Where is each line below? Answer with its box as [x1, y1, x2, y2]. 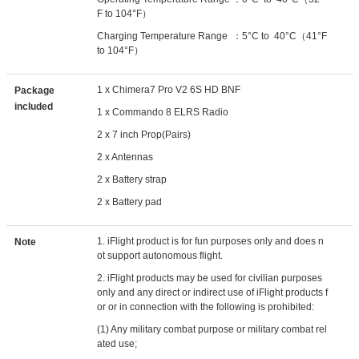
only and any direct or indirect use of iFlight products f [97, 287, 329, 298]
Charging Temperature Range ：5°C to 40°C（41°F [97, 30, 328, 42]
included [14, 101, 53, 112]
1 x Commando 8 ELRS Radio [97, 107, 229, 118]
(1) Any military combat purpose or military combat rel [97, 324, 328, 335]
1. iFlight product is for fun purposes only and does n [97, 236, 325, 247]
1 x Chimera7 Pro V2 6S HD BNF [97, 84, 241, 95]
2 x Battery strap [97, 174, 167, 185]
